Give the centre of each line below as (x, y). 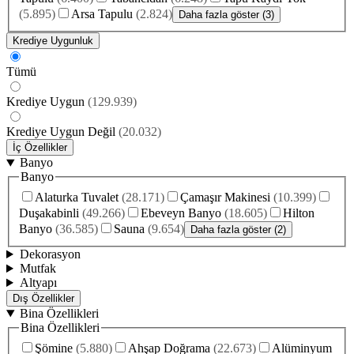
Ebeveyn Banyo (181, 213)
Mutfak (38, 269)
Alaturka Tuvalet (77, 198)
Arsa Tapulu (102, 14)
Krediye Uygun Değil (61, 132)
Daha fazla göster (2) (238, 230)
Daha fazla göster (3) (226, 15)
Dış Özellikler (43, 299)
